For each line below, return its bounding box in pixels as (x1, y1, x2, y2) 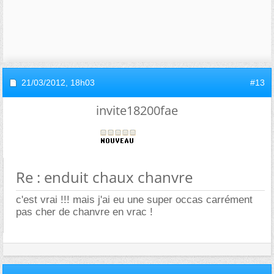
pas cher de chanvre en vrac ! (16, 206, 153, 218)
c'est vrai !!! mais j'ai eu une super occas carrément (16, 193, 253, 206)
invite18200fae (96, 102, 178, 119)
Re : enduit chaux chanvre (16, 166, 193, 187)
